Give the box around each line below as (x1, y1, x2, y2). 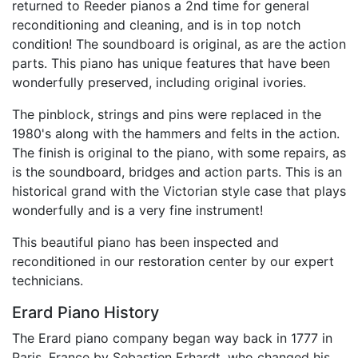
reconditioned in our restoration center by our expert (12, 253, 334, 269)
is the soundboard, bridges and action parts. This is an (12, 163, 342, 180)
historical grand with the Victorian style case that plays (12, 182, 346, 199)
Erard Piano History (12, 302, 159, 322)
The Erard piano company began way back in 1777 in (12, 329, 332, 346)
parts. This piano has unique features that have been (12, 54, 330, 71)
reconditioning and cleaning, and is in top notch (12, 16, 300, 33)
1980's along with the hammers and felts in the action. (12, 125, 340, 141)
